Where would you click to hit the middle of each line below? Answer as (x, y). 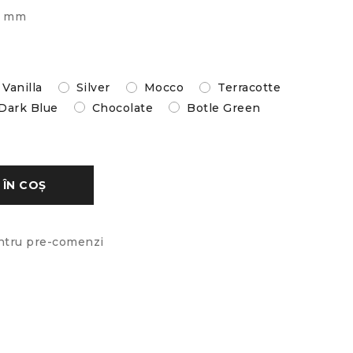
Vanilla (22, 88)
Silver (93, 88)
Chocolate (123, 108)
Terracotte (249, 88)
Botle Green (224, 108)
